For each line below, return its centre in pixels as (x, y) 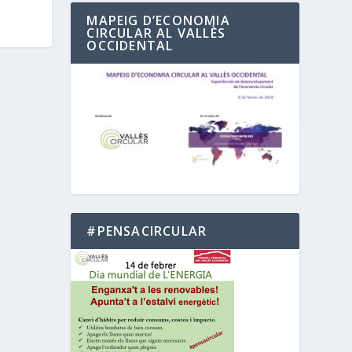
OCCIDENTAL (130, 46)
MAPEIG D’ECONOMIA (158, 21)
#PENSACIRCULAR (147, 231)
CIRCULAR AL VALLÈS (156, 33)
